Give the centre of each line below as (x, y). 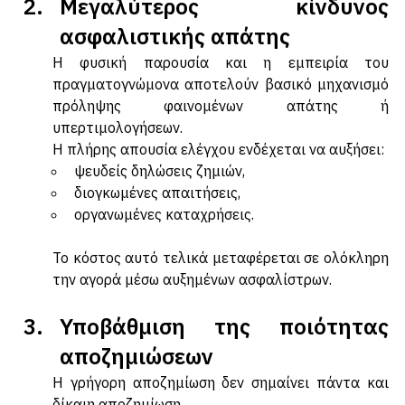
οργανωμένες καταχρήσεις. (164, 234)
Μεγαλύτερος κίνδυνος (224, 26)
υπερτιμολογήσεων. (119, 147)
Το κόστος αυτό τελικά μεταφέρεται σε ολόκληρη (221, 277)
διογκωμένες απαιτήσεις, (157, 212)
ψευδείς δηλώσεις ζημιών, (160, 190)
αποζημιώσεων (137, 376)
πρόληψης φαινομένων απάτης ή (221, 125)
